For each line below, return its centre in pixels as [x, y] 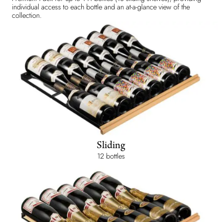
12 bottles [111, 156]
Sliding [111, 146]
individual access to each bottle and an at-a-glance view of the [101, 6]
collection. [27, 15]
